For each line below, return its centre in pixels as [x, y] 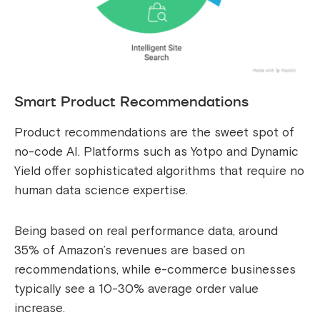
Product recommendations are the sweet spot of [154, 133]
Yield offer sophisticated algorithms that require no [159, 171]
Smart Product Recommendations [131, 102]
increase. [40, 309]
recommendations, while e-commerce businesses [155, 270]
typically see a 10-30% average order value [136, 289]
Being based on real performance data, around [146, 231]
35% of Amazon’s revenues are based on [130, 251]
